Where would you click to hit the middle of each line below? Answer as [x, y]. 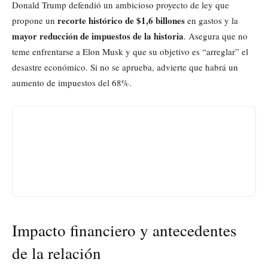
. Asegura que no [216, 36]
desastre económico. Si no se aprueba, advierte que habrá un [125, 67]
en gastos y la [211, 20]
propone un [35, 20]
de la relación [57, 253]
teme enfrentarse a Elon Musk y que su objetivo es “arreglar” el [130, 51]
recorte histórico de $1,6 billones [121, 20]
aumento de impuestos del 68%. [72, 82]
